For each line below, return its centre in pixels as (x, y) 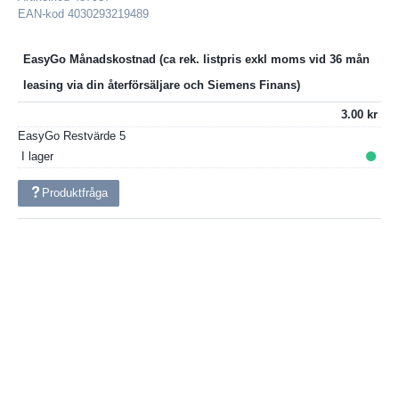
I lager (37, 156)
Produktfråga (75, 193)
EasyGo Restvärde (69, 135)
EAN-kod (43, 14)
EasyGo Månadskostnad (91, 60)
